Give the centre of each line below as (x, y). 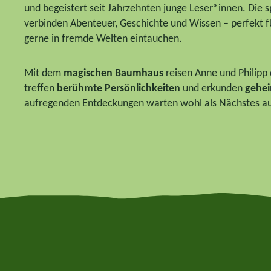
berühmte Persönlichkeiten (119, 89)
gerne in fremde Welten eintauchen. (103, 39)
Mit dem (44, 73)
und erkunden (213, 89)
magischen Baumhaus (113, 73)
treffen (41, 89)
